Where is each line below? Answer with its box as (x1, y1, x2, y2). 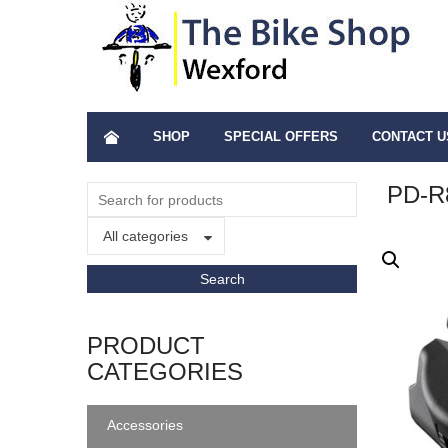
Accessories (107, 417, 183, 433)
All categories (103, 228, 188, 244)
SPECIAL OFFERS (224, 129, 338, 144)
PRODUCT (87, 332, 205, 359)
